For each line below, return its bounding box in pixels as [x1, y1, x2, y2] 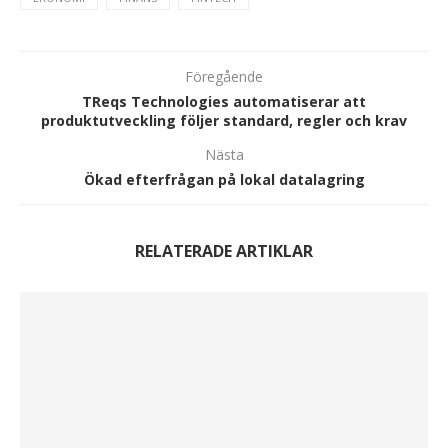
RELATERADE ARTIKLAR [135, 240, 313, 263]
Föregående [185, 67, 263, 87]
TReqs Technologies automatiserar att [82, 92, 366, 112]
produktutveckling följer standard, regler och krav [41, 111, 407, 131]
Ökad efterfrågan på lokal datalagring [83, 170, 365, 190]
